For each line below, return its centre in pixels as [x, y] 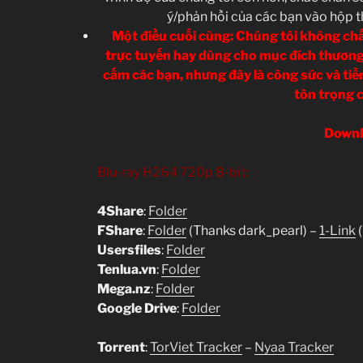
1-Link [337, 230]
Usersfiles [129, 250]
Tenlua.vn [127, 269]
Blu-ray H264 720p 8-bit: [173, 172]
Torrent [121, 347]
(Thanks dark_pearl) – [253, 230]
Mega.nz [124, 288]
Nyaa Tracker [294, 347]
